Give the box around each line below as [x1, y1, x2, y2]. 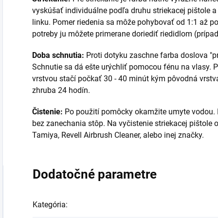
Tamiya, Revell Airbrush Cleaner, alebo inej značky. [32, 130, 204, 140]
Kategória [33, 200, 66, 210]
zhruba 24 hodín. [32, 86, 92, 95]
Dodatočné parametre [33, 167, 157, 182]
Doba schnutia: [32, 51, 86, 60]
